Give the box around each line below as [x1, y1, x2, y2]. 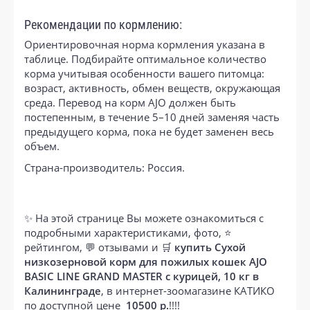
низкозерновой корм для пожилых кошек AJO [24, 254, 267, 268]
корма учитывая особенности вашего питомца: [24, 66, 264, 80]
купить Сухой [174, 239, 246, 254]
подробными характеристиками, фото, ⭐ [24, 225, 232, 239]
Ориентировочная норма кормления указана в [24, 37, 265, 51]
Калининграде [24, 283, 101, 298]
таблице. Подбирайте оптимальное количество [24, 51, 266, 66]
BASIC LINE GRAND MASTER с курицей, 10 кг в [24, 268, 259, 283]
